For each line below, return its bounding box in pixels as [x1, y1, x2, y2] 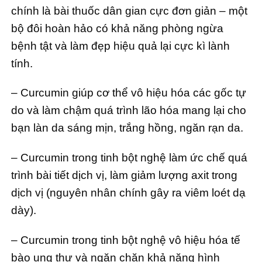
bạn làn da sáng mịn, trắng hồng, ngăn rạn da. [11, 122, 243, 135]
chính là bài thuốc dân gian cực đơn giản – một [11, 4, 247, 17]
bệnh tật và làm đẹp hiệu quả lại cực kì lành [11, 39, 230, 52]
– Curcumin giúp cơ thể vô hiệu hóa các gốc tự [11, 87, 246, 99]
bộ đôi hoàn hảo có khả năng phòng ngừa [11, 22, 223, 35]
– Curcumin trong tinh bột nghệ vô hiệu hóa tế [11, 233, 240, 246]
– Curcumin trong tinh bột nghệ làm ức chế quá [11, 151, 247, 164]
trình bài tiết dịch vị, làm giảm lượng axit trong [11, 169, 237, 182]
